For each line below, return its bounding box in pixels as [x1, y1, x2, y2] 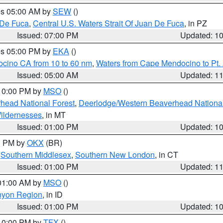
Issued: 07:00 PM [17, 29, 79, 41]
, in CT [155, 149, 178, 160]
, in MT [42, 109, 66, 120]
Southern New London [75, 149, 155, 160]
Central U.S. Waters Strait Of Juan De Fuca [33, 17, 184, 29]
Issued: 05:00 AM [17, 69, 79, 81]
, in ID [42, 189, 63, 200]
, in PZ [184, 17, 207, 29]
